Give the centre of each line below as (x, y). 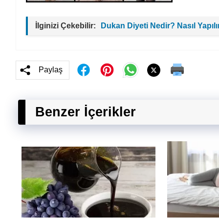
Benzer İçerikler (86, 112)
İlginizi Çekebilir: (66, 26)
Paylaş (51, 70)
